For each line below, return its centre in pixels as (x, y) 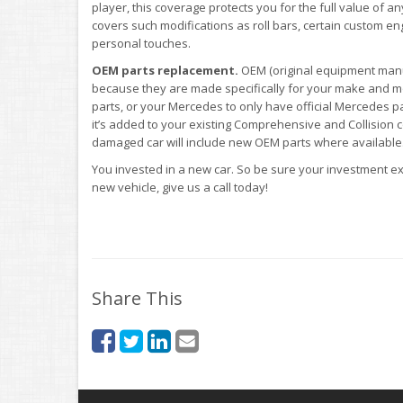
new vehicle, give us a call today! (180, 187)
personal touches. (141, 43)
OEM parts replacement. (166, 70)
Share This (137, 298)
